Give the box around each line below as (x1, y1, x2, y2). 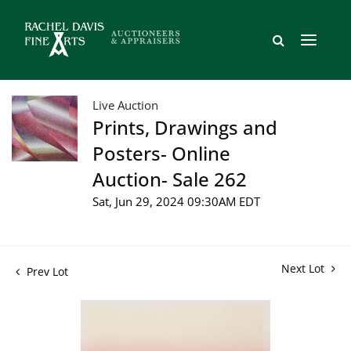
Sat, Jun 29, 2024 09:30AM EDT (92, 193, 260, 209)
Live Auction (92, 96, 158, 113)
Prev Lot (24, 263, 68, 279)
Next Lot (281, 260, 327, 276)
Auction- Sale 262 (92, 165, 247, 192)
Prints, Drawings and (92, 114, 277, 140)
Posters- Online (92, 139, 230, 166)
